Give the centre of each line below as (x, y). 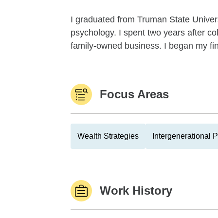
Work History (136, 191)
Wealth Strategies (108, 136)
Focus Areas (134, 94)
